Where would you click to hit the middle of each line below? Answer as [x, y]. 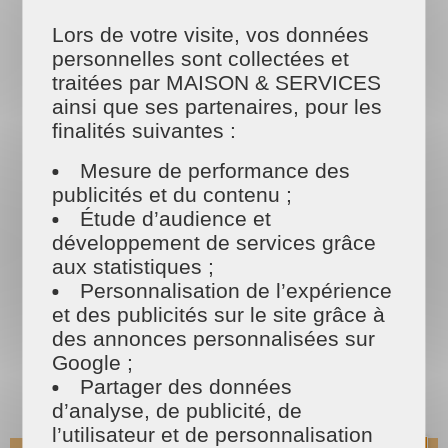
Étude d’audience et [176, 218]
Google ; [93, 362]
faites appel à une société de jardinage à [190, 48]
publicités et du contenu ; [172, 194]
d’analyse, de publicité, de [177, 410]
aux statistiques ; [133, 266]
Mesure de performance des [215, 170]
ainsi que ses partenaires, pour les [217, 106]
